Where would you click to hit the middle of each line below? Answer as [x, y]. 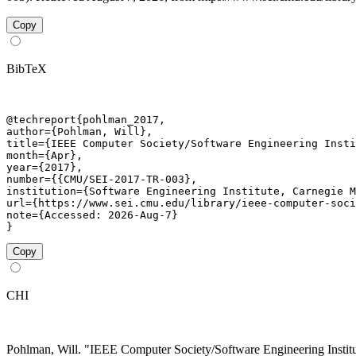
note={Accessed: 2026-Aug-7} [92, 215]
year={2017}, [44, 167]
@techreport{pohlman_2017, [86, 119]
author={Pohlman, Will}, [79, 131]
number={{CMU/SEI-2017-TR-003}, [102, 179]
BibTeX [27, 68]
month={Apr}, [44, 155]
